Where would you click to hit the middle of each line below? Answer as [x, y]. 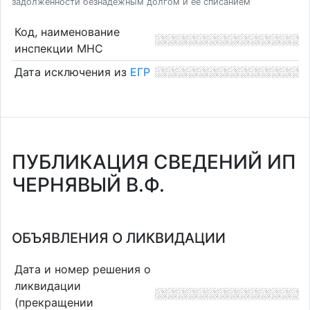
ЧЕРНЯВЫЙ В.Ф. [88, 185]
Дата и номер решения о [82, 269]
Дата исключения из [72, 72]
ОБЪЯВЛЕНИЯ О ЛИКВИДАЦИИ [119, 238]
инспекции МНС [58, 48]
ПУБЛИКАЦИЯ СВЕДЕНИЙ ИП [154, 162]
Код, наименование [67, 31]
